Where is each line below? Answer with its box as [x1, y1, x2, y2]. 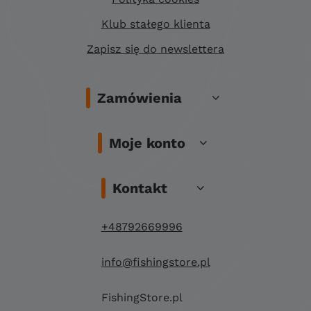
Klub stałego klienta [101, 17, 210, 31]
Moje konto [109, 134, 185, 151]
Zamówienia [96, 89, 182, 106]
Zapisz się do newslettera [87, 42, 224, 56]
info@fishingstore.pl [101, 255, 210, 269]
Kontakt [112, 179, 167, 196]
